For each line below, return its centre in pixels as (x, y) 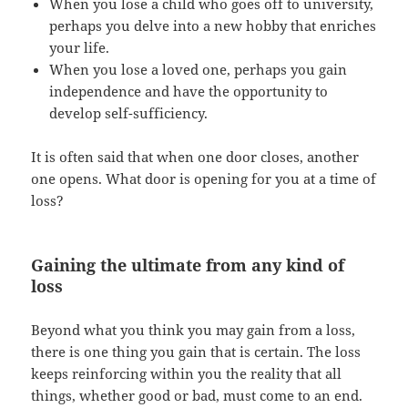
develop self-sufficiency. (129, 113)
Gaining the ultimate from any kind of (188, 265)
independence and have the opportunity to (189, 92)
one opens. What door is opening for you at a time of (204, 179)
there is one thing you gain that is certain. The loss (196, 352)
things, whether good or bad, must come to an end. (197, 396)
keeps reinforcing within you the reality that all (187, 374)
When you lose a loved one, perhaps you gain (199, 70)
